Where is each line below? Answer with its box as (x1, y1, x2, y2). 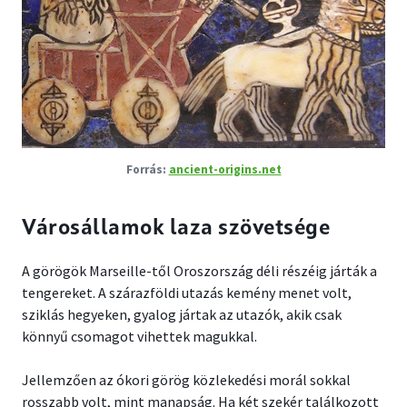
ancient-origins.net (168, 162, 282, 177)
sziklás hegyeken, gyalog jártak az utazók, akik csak (22, 305, 342, 323)
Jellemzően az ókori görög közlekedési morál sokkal (22, 371, 351, 389)
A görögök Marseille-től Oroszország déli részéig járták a (22, 262, 377, 280)
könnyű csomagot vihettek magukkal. (22, 327, 257, 345)
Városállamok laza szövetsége (22, 218, 330, 240)
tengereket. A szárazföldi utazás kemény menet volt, (22, 283, 352, 302)
